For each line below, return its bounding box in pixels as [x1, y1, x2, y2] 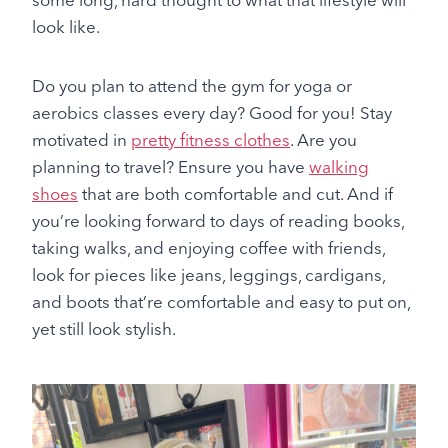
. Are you [290, 128, 357, 150]
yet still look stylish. [32, 317, 176, 339]
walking [309, 155, 369, 177]
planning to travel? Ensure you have [32, 155, 309, 177]
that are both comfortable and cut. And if [78, 182, 393, 204]
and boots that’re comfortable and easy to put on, [32, 290, 410, 312]
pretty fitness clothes [131, 128, 290, 150]
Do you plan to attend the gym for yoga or [32, 74, 352, 96]
